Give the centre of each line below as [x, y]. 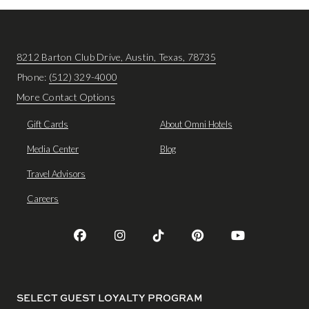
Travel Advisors [56, 174]
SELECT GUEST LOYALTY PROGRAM [110, 298]
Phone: [33, 77]
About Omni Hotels [196, 124]
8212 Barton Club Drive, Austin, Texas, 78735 [116, 57]
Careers [43, 199]
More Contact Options [66, 97]
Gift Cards [48, 124]
